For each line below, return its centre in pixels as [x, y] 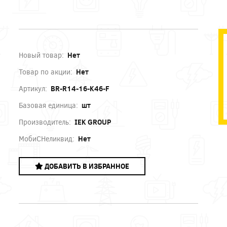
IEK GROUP [92, 122]
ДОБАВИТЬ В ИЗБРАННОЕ [86, 166]
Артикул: [33, 88]
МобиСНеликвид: [47, 138]
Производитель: [45, 122]
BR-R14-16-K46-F [80, 88]
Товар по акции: [46, 71]
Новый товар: [42, 55]
